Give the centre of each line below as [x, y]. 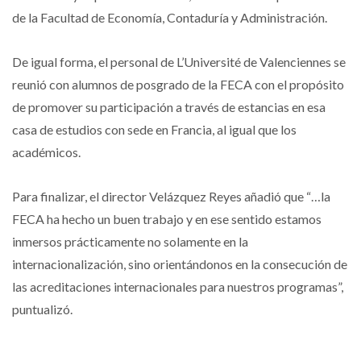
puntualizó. [42, 309]
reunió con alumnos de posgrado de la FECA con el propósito [178, 85]
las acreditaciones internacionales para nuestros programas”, [178, 287]
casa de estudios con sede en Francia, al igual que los [154, 130]
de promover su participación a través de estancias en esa [169, 107]
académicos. [46, 152]
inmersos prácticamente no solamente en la [130, 242]
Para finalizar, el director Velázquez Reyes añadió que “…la [171, 197]
